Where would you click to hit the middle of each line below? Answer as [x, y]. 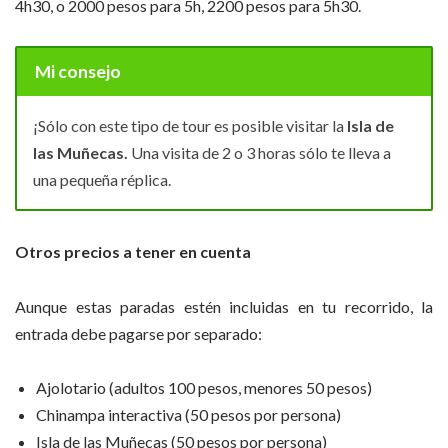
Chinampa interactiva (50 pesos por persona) [188, 415]
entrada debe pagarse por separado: [138, 333]
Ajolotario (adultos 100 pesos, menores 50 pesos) [204, 388]
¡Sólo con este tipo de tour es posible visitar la [188, 125]
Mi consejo [77, 71]
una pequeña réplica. [102, 179]
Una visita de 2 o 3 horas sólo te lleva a [261, 152]
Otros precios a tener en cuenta [134, 252]
